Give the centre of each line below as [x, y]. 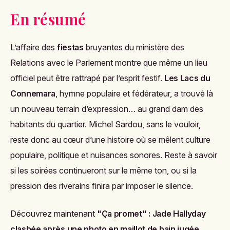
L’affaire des [34, 47]
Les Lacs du [187, 78]
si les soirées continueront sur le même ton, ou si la [103, 170]
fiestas [70, 47]
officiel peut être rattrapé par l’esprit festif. [87, 78]
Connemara [33, 93]
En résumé [48, 19]
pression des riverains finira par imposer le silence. [102, 186]
